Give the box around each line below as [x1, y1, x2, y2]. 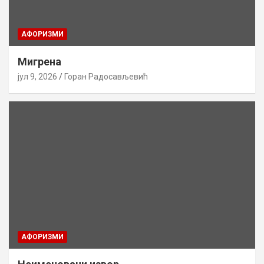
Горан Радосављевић [64, 71, 148, 81]
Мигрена [18, 55, 61, 68]
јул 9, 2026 [18, 71, 57, 81]
